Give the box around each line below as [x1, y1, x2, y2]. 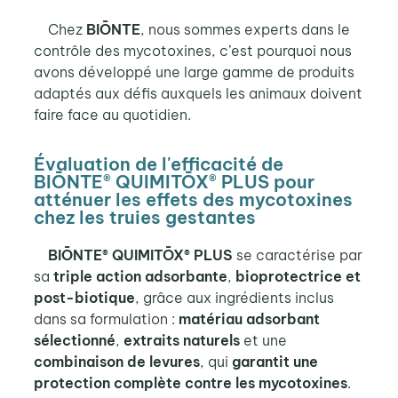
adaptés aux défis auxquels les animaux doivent [33, 84, 362, 102]
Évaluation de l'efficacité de [33, 152, 283, 175]
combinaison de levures [33, 352, 200, 370]
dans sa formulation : [33, 309, 179, 328]
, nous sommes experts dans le [139, 20, 350, 38]
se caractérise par [235, 245, 362, 264]
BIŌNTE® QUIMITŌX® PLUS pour [33, 170, 314, 193]
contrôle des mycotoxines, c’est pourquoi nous [33, 41, 352, 60]
